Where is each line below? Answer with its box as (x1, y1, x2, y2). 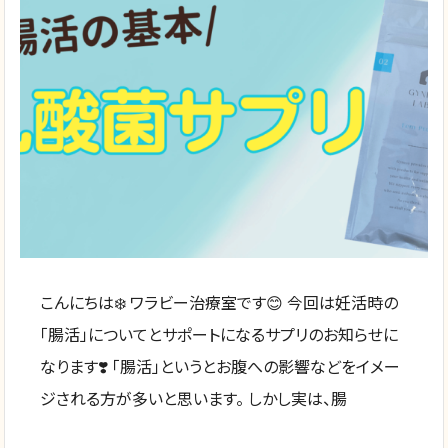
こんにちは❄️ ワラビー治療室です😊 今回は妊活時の (40, 289, 399, 314)
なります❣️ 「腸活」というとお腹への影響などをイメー (40, 353, 401, 378)
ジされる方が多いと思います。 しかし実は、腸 (40, 385, 348, 410)
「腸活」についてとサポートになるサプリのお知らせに (40, 321, 399, 346)
